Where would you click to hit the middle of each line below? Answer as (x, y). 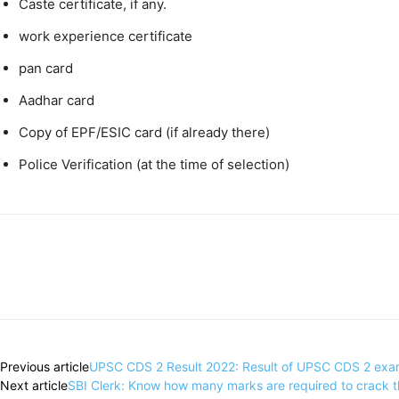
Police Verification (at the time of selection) (154, 165)
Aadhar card (57, 101)
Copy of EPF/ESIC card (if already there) (144, 133)
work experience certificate (106, 37)
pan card (46, 69)
